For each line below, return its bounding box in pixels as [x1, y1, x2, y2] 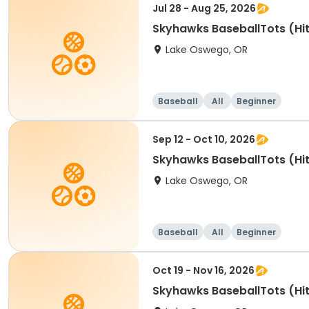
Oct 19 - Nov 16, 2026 [152, 263, 255, 277]
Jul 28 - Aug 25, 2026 [152, 1, 256, 15]
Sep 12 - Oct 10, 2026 [152, 132, 255, 146]
